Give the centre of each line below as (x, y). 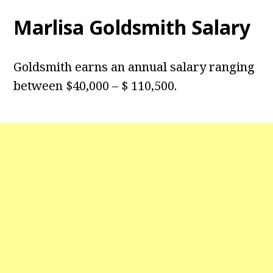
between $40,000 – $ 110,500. (95, 86)
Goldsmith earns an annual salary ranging (134, 67)
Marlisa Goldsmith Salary (132, 27)
